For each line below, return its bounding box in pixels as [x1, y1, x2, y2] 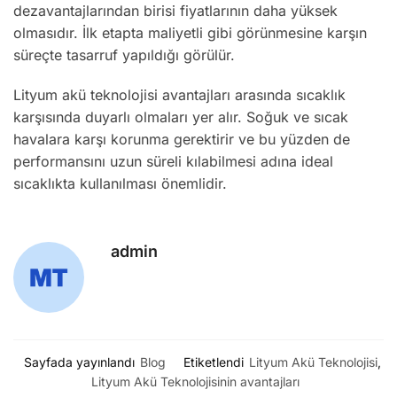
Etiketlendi [183, 354, 244, 370]
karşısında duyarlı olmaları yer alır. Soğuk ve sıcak [13, 107, 348, 126]
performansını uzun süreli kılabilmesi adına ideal [13, 152, 333, 170]
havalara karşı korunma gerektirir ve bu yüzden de [13, 129, 350, 148]
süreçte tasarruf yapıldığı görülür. [13, 46, 235, 65]
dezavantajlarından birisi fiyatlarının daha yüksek [13, 2, 338, 20]
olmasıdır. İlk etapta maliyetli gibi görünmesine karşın [13, 24, 367, 43]
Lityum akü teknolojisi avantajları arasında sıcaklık [13, 85, 346, 104]
